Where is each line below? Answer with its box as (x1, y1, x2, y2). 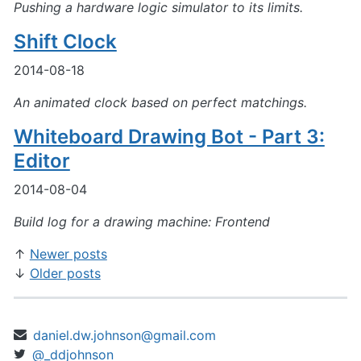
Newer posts (29, 245, 107, 262)
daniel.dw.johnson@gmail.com (32, 327, 216, 344)
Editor (13, 148, 70, 172)
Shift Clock (13, 29, 117, 53)
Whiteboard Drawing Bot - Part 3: (13, 124, 325, 148)
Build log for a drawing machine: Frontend (13, 213, 270, 230)
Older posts (29, 264, 101, 281)
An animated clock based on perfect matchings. (13, 93, 307, 110)
